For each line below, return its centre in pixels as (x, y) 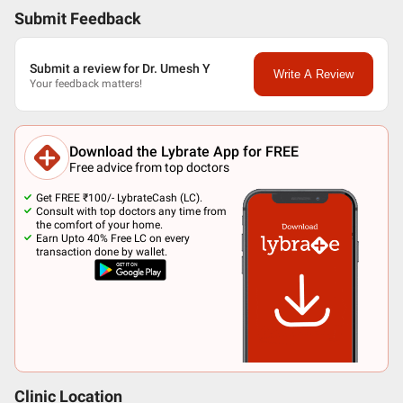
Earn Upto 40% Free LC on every (113, 238)
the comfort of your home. (99, 225)
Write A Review (313, 74)
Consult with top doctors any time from (131, 211)
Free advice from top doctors (149, 167)
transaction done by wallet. (102, 252)
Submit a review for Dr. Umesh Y (120, 68)
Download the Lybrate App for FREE (184, 151)
